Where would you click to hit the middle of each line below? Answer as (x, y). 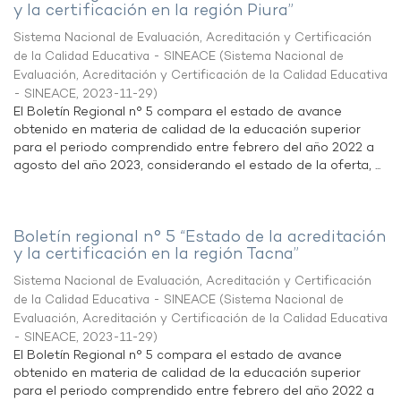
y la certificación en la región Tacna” (156, 255)
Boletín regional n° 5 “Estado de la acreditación (200, 238)
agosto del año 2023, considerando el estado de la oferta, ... (197, 166)
